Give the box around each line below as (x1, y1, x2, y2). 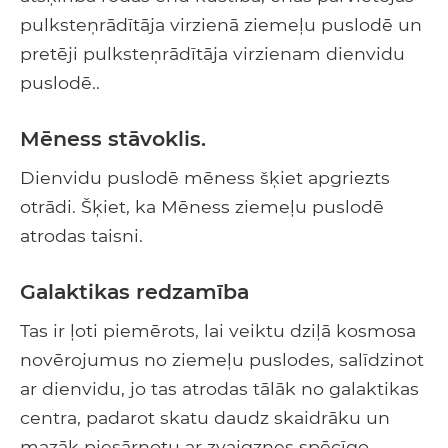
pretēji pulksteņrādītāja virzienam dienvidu (20, 42, 405, 64)
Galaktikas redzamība (20, 278, 249, 304)
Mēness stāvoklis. (20, 125, 206, 151)
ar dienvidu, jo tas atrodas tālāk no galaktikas (20, 377, 419, 399)
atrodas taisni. (20, 224, 143, 246)
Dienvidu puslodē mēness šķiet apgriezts (20, 166, 390, 188)
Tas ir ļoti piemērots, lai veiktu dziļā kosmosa (20, 319, 416, 341)
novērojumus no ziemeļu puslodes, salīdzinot (20, 348, 424, 370)
